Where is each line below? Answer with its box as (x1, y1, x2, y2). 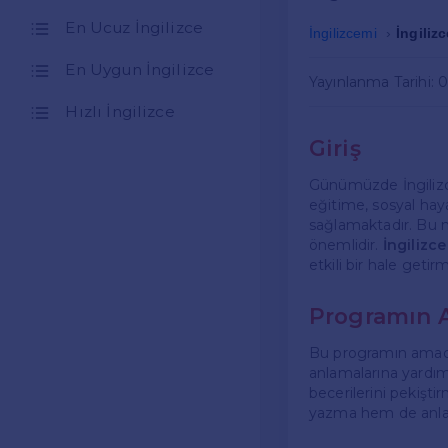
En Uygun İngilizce (65, 60, 215, 80)
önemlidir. (309, 236, 383, 255)
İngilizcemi (309, 25, 377, 42)
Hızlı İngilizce (65, 102, 175, 122)
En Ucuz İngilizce (65, 18, 204, 38)
